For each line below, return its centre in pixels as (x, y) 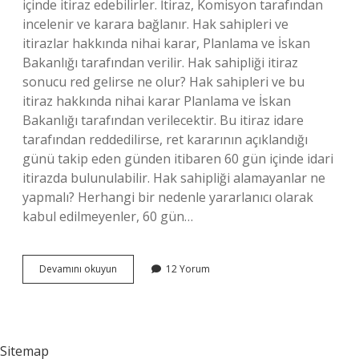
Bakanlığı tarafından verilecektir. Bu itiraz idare (163, 120)
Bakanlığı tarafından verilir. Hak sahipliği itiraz (160, 63)
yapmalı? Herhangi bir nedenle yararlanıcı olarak (168, 197)
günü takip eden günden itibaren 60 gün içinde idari (178, 159)
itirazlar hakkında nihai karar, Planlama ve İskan (166, 43)
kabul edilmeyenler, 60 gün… (108, 216)
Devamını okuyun (78, 269)
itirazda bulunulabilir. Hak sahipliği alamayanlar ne (174, 178)
